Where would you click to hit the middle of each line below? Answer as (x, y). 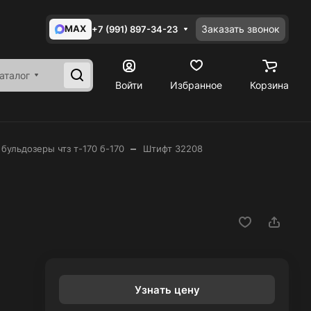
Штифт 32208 (173, 149)
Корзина (269, 85)
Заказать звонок (241, 29)
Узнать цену (167, 289)
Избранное (196, 85)
